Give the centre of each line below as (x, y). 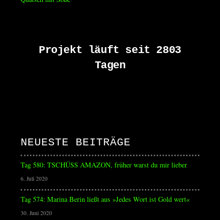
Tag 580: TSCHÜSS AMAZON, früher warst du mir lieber (104, 165)
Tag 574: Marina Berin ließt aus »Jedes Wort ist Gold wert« (105, 199)
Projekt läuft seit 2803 (110, 50)
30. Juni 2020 (36, 213)
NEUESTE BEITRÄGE (75, 142)
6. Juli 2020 (34, 179)
